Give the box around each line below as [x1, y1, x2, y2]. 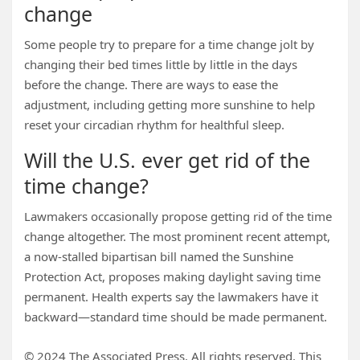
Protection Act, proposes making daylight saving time [24, 268, 321, 284]
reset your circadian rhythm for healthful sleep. [24, 117, 284, 133]
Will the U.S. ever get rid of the [24, 146, 310, 174]
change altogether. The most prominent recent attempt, [24, 228, 330, 244]
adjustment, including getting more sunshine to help [24, 96, 315, 112]
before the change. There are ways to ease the [24, 76, 278, 92]
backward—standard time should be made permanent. [24, 309, 327, 325]
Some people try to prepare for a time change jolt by [24, 36, 314, 52]
